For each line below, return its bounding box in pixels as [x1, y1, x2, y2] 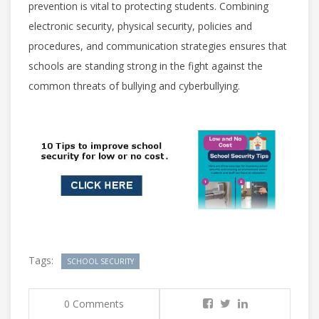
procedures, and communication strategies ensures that [28, 38, 287, 53]
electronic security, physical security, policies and [28, 19, 252, 33]
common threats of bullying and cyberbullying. [28, 78, 243, 93]
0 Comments [64, 296, 124, 310]
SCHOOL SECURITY [67, 256, 134, 266]
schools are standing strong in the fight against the [28, 58, 263, 73]
